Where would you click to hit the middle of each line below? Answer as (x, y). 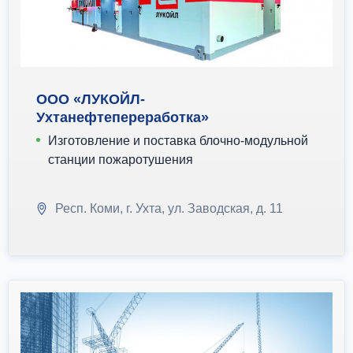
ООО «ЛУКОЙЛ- (91, 99)
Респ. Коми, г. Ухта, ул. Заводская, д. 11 (169, 208)
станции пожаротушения (121, 159)
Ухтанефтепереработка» (123, 117)
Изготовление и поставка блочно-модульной (178, 140)
